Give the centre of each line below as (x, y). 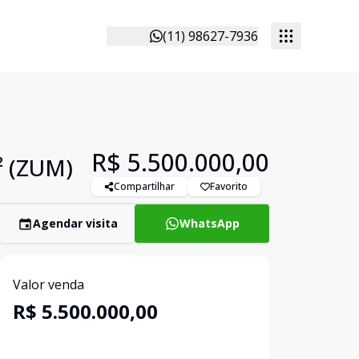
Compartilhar (144, 186)
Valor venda (48, 284)
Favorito (229, 186)
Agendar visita (75, 223)
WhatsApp (209, 223)
